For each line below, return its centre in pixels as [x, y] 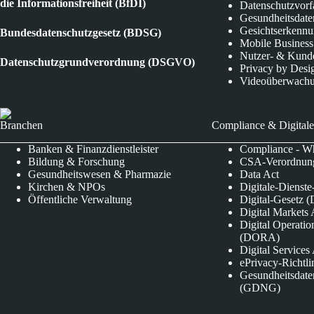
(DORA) [260, 237]
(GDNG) [260, 287]
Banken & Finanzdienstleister [93, 149]
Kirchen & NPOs [67, 186]
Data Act [260, 174]
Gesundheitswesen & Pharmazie [100, 174]
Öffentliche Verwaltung [80, 199]
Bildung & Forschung [76, 161]
